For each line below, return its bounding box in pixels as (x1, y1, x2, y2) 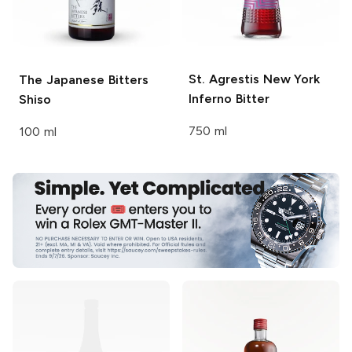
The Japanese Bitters (19, 72, 148, 88)
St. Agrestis (189, 71, 259, 86)
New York (258, 71, 321, 86)
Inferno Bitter (189, 90, 269, 106)
